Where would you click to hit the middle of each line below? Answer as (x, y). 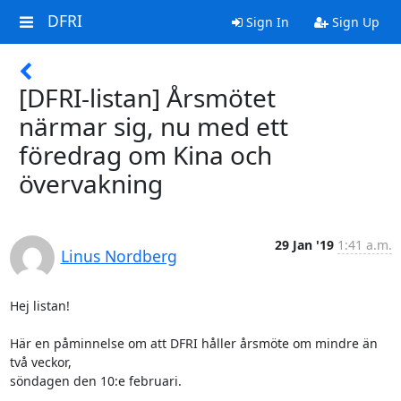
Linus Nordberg (119, 256)
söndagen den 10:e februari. (95, 381)
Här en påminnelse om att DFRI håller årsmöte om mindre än (193, 343)
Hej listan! (39, 306)
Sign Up (354, 22)
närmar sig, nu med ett (154, 126)
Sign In (265, 22)
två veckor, (40, 362)
